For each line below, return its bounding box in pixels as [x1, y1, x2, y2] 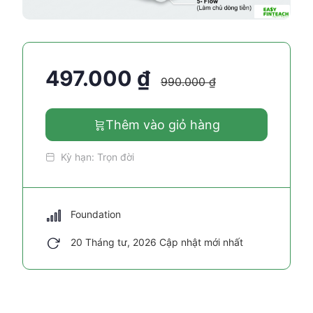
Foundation [71, 208, 121, 220]
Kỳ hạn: [61, 151, 94, 163]
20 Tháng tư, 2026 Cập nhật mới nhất [71, 236, 243, 248]
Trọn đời [97, 151, 134, 163]
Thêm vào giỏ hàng [105, 117, 220, 132]
